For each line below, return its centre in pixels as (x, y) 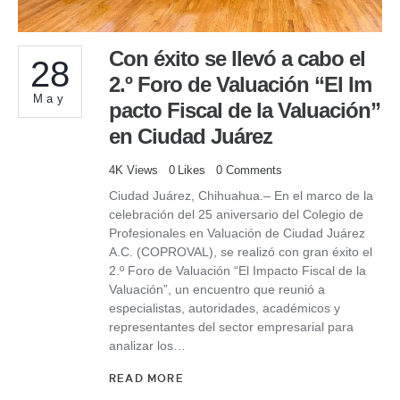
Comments (254, 171)
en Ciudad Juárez (191, 137)
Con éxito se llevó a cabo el (237, 59)
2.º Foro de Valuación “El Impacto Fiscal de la (237, 270)
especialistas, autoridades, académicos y (225, 308)
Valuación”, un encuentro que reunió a (217, 289)
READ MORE (146, 379)
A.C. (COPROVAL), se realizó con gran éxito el (241, 251)
